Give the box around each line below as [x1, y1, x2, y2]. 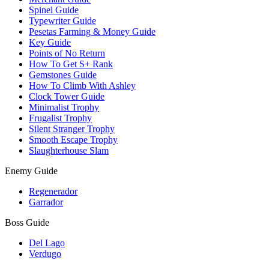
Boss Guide [5, 217, 49, 228]
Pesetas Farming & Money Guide [29, 26, 156, 37]
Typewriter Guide [29, 16, 96, 26]
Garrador [29, 197, 63, 207]
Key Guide [29, 37, 71, 47]
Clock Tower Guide [29, 91, 104, 101]
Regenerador [29, 186, 77, 196]
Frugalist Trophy [29, 113, 92, 123]
